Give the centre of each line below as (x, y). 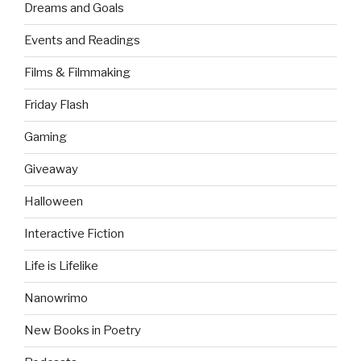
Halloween (54, 202)
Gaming (46, 137)
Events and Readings (82, 41)
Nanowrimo (56, 299)
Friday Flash (56, 105)
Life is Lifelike (61, 266)
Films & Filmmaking (77, 73)
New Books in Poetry (83, 331)
